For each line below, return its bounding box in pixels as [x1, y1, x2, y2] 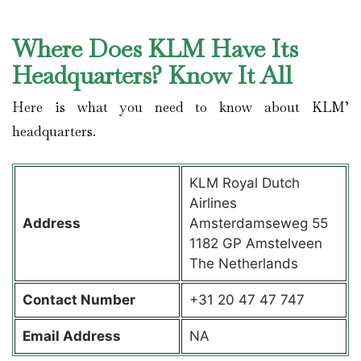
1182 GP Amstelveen [189, 235, 322, 252]
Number [80, 292, 135, 309]
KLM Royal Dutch [189, 175, 300, 192]
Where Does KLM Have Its [12, 32, 298, 64]
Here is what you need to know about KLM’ [12, 98, 349, 116]
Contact [22, 292, 81, 309]
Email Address [22, 328, 124, 345]
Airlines [189, 195, 237, 212]
